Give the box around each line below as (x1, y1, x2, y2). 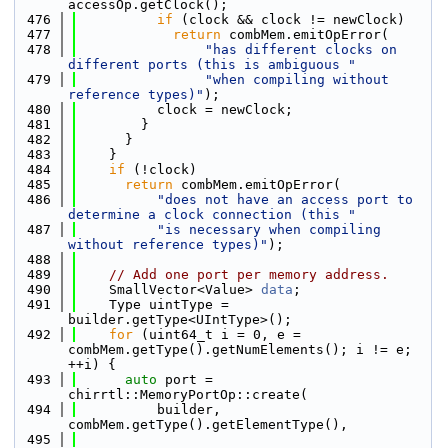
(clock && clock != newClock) (173, 12, 405, 27)
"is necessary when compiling (157, 222, 381, 237)
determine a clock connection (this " (68, 207, 356, 222)
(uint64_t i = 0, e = (133, 327, 301, 342)
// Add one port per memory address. (109, 267, 389, 282)
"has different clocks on (205, 42, 397, 57)
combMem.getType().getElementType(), (68, 417, 348, 432)
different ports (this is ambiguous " (68, 57, 356, 72)
